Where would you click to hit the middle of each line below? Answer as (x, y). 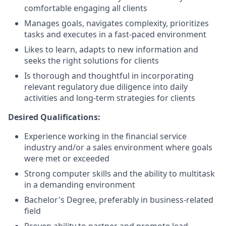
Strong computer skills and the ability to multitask (120, 174)
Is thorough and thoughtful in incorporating (109, 76)
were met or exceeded (67, 158)
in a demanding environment (80, 185)
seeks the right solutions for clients (92, 61)
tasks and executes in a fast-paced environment (115, 34)
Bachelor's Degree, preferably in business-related (119, 200)
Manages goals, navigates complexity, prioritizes (117, 23)
